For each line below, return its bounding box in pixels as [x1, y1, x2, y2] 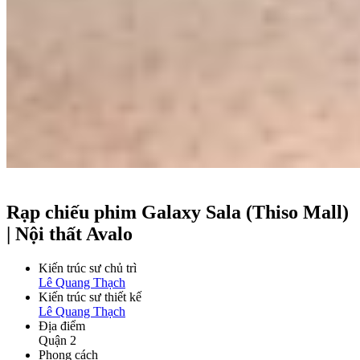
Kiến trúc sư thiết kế [39, 290, 141, 305]
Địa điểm [39, 319, 85, 333]
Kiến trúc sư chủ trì [39, 261, 137, 276]
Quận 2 [39, 333, 76, 348]
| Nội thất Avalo [6, 223, 133, 245]
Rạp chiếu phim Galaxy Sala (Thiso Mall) [6, 202, 349, 223]
